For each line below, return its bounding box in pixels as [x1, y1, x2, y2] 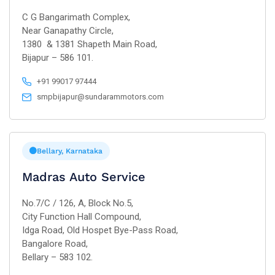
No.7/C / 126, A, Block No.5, [22, 198, 133, 209]
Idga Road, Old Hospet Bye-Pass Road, [22, 225, 178, 236]
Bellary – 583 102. [22, 252, 93, 263]
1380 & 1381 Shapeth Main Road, [22, 39, 157, 50]
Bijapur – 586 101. [22, 52, 93, 63]
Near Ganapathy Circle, [22, 25, 114, 36]
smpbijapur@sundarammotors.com [37, 92, 165, 101]
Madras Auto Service [22, 169, 145, 184]
